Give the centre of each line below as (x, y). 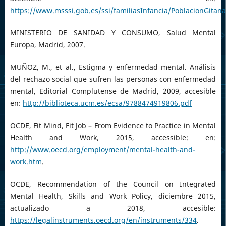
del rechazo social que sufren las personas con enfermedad (113, 79)
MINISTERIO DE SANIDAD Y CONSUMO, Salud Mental (113, 32)
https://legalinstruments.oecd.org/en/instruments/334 (103, 220)
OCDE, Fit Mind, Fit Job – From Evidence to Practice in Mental (113, 125)
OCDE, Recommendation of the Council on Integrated (113, 184)
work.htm (26, 161)
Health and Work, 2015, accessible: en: (113, 137)
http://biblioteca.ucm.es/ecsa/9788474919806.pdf (107, 103)
